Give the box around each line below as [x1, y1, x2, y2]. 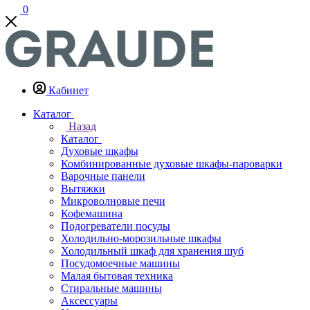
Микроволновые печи [61, 195, 165, 207]
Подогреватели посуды [61, 220, 170, 232]
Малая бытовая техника [61, 270, 173, 282]
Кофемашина [61, 208, 122, 219]
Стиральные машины [61, 282, 162, 294]
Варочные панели [61, 170, 145, 182]
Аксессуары [61, 295, 118, 307]
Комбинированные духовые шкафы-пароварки [61, 158, 282, 170]
